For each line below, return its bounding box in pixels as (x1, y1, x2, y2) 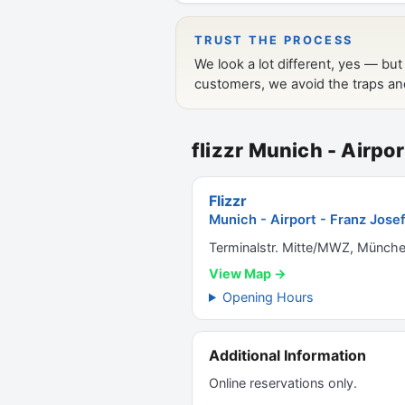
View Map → (209, 266, 287, 281)
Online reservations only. (209, 375, 357, 391)
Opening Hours (222, 289, 315, 305)
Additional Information (209, 346, 366, 364)
